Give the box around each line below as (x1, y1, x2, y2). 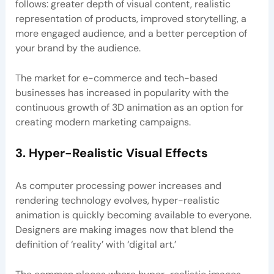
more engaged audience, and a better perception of (15, 26, 247, 40)
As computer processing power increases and (15, 179, 221, 192)
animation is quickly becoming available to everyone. (15, 208, 251, 221)
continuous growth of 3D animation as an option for (15, 101, 243, 114)
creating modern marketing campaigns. (15, 116, 191, 129)
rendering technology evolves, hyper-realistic (15, 193, 220, 207)
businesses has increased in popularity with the (15, 86, 229, 100)
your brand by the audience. (15, 41, 141, 54)
